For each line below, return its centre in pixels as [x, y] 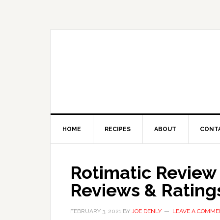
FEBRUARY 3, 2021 [96, 211]
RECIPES [118, 129]
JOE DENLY [147, 211]
